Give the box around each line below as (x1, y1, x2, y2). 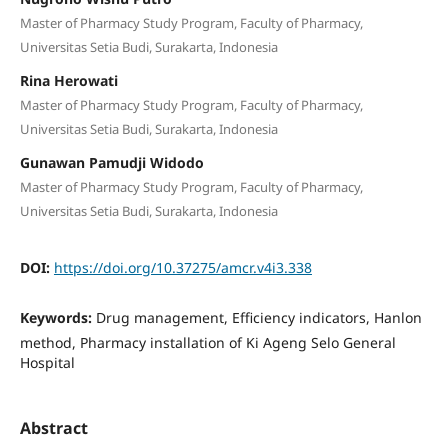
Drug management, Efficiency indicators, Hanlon (95, 307, 422, 327)
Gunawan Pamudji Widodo (19, 152, 204, 172)
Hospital (19, 352, 75, 372)
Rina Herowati (19, 70, 118, 90)
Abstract (19, 416, 88, 439)
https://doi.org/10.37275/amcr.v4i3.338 (53, 257, 312, 277)
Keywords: (19, 307, 96, 327)
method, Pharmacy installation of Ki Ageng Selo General (19, 332, 396, 352)
